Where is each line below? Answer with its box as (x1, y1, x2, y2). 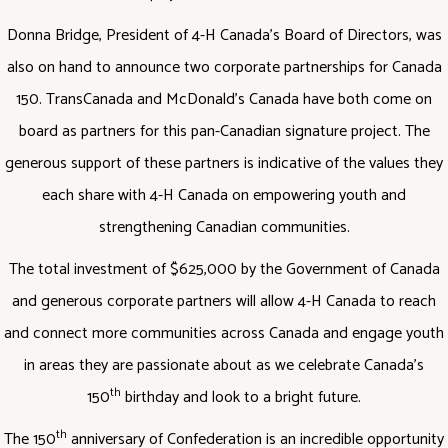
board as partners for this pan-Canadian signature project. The (18, 118, 430, 145)
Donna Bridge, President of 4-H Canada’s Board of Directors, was (6, 22, 442, 49)
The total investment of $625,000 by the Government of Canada (8, 256, 440, 283)
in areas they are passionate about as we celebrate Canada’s (24, 352, 424, 379)
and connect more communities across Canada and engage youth (4, 320, 444, 347)
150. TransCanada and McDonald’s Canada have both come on (16, 86, 432, 113)
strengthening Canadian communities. (98, 214, 350, 241)
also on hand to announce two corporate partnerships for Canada (6, 54, 442, 81)
